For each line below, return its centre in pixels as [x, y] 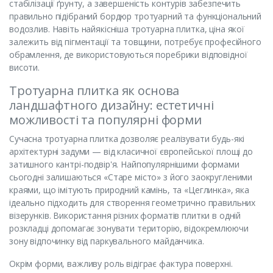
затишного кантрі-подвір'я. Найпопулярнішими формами [124, 164]
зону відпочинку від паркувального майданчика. [107, 241]
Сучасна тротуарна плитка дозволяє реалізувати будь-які [127, 138]
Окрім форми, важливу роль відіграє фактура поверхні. [121, 263]
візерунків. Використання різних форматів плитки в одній [125, 215]
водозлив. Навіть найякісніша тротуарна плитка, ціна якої [127, 29]
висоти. [24, 67]
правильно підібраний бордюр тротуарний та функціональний [135, 16]
